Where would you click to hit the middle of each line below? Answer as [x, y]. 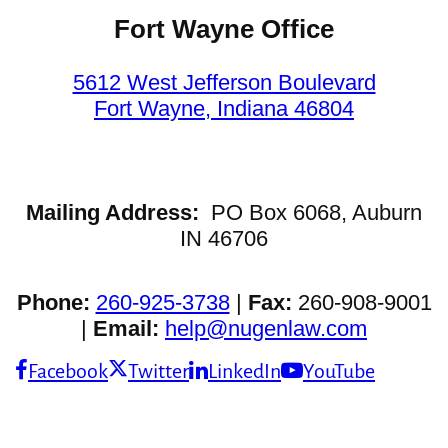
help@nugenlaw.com [266, 329]
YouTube [339, 371]
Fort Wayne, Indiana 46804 [224, 109]
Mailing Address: [112, 213]
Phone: [53, 303]
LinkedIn [244, 371]
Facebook [68, 371]
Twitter [158, 371]
